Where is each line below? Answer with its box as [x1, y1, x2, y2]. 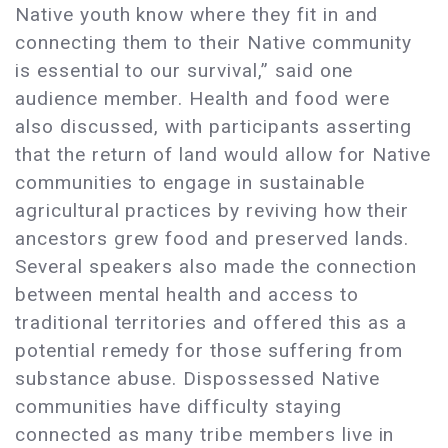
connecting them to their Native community [15, 31, 413, 55]
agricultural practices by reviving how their [15, 199, 410, 223]
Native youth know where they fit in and [15, 3, 379, 27]
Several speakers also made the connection [15, 255, 418, 279]
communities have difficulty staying [15, 395, 342, 419]
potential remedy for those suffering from [15, 339, 404, 363]
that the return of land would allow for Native [15, 143, 432, 167]
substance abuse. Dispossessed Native [15, 367, 380, 391]
